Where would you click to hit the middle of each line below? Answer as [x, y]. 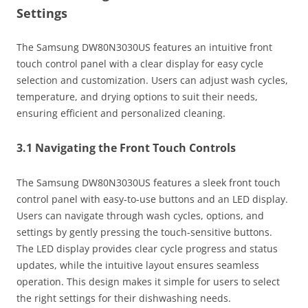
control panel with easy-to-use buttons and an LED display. [152, 199]
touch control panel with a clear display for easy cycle [140, 63]
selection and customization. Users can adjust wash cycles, [152, 80]
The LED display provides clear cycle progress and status [147, 248]
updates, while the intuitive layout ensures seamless [138, 265]
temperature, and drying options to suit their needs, [137, 96]
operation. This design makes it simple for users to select [148, 281]
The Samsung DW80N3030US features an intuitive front [144, 47]
